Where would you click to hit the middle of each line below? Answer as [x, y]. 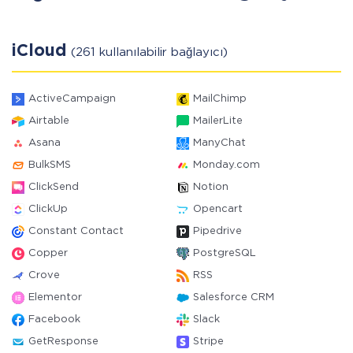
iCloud [41, 51]
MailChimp [220, 99]
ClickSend [54, 187]
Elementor [55, 297]
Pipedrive [217, 231]
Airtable [49, 121]
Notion [211, 187]
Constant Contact [76, 231]
